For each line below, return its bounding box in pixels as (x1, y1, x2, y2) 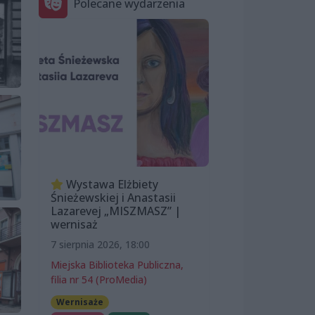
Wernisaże (56, 295, 103, 308)
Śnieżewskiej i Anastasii (51, 189, 176, 205)
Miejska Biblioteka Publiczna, (51, 257, 184, 271)
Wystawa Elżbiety (63, 176, 158, 192)
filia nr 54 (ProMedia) (51, 272, 147, 286)
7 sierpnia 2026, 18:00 (51, 237, 150, 251)
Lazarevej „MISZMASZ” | (51, 202, 181, 219)
